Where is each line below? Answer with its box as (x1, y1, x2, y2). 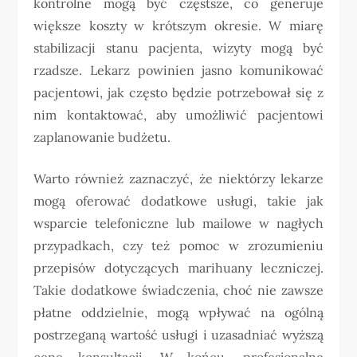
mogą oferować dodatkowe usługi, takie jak (33, 192, 324, 209)
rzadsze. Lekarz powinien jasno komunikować (33, 61, 324, 78)
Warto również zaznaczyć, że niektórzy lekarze (33, 170, 324, 186)
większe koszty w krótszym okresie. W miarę (33, 17, 324, 33)
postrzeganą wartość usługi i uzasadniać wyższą (33, 326, 324, 343)
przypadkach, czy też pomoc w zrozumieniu (33, 237, 324, 253)
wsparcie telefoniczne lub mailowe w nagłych (33, 214, 324, 231)
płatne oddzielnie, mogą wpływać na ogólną (33, 304, 324, 320)
